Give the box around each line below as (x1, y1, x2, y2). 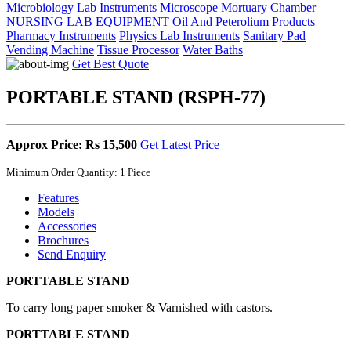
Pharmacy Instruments (6, 28, 116, 42)
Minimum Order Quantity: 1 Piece (6, 165, 150, 178)
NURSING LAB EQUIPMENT (6, 14, 169, 28)
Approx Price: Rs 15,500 (6, 137, 140, 151)
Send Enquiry (38, 247, 106, 261)
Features (38, 190, 79, 204)
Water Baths (183, 42, 243, 56)
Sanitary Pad (243, 28, 306, 42)
